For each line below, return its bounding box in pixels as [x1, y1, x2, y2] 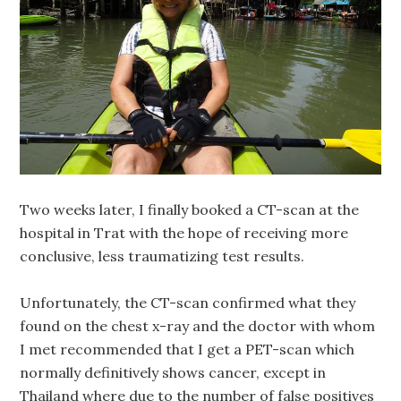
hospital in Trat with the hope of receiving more [20, 224, 349, 243]
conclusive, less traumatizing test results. [20, 247, 305, 266]
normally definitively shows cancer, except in [20, 363, 327, 382]
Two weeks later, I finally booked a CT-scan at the [20, 200, 360, 219]
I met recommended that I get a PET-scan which [20, 340, 355, 359]
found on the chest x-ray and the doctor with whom [20, 317, 376, 336]
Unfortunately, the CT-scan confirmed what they [20, 294, 356, 312]
